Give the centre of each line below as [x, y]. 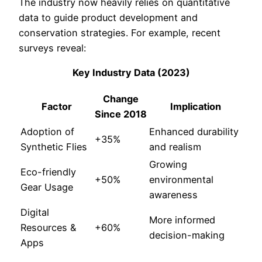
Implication [195, 107]
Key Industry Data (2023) [131, 73]
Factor [56, 107]
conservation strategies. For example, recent [120, 32]
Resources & [48, 228]
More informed [182, 220]
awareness [173, 195]
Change [121, 99]
